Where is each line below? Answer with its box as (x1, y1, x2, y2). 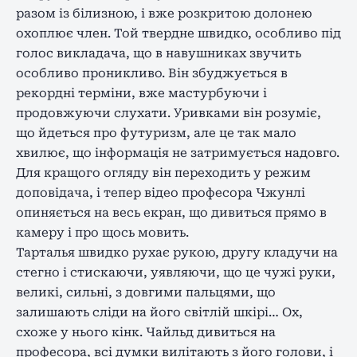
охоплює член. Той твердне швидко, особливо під (16, 25, 341, 41)
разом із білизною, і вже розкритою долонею (16, 6, 312, 21)
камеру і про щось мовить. (16, 225, 189, 240)
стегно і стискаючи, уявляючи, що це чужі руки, (16, 265, 335, 280)
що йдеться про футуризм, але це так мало (16, 125, 296, 140)
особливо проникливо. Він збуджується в (16, 65, 288, 80)
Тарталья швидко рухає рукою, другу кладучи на (16, 245, 338, 260)
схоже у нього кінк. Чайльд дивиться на (16, 324, 276, 339)
